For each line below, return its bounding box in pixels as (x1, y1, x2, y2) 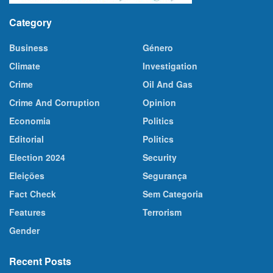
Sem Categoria (143, 188, 203, 200)
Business (9, 41, 48, 54)
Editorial (9, 133, 44, 146)
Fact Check (9, 188, 56, 200)
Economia (9, 115, 51, 127)
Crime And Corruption (9, 96, 100, 109)
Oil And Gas (143, 78, 193, 91)
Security (143, 151, 177, 164)
